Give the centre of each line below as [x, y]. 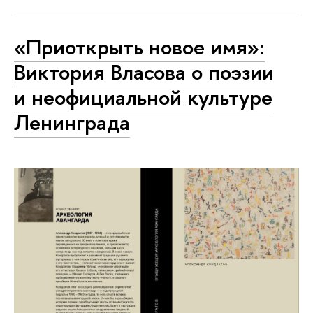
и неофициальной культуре [143, 97]
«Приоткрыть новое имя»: [139, 46]
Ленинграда [72, 122]
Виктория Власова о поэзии [144, 72]
